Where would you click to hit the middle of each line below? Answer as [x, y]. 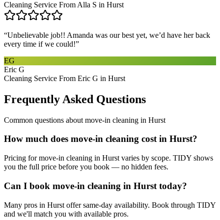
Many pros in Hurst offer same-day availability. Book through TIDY [110, 205]
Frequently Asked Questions [75, 99]
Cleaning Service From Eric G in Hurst [65, 78]
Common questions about [44, 120]
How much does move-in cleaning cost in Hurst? [101, 139]
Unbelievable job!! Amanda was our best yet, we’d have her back [109, 35]
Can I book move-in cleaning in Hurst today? [96, 186]
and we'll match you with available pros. [66, 214]
